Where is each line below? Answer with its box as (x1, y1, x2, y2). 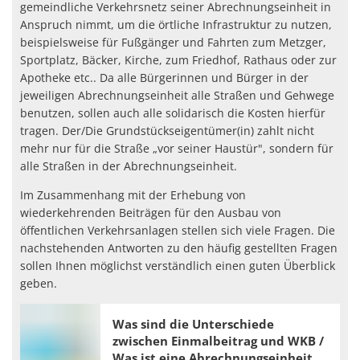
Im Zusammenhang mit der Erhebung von (20, 187, 246, 202)
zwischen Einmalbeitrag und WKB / (112, 333, 324, 350)
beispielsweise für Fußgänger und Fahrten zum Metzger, (20, 35, 326, 50)
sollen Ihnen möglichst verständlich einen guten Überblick (20, 258, 335, 273)
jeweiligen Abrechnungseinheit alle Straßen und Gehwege (20, 88, 334, 103)
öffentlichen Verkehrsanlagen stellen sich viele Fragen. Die (20, 223, 335, 238)
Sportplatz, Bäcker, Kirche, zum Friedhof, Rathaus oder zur (20, 52, 337, 67)
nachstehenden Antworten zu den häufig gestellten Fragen (20, 240, 337, 256)
